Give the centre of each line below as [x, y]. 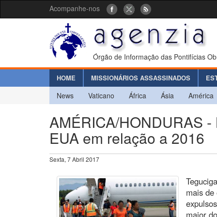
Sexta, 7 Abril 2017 [74, 159]
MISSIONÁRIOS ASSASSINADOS [141, 77]
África [138, 95]
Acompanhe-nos [75, 8]
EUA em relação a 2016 [127, 138]
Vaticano [101, 95]
